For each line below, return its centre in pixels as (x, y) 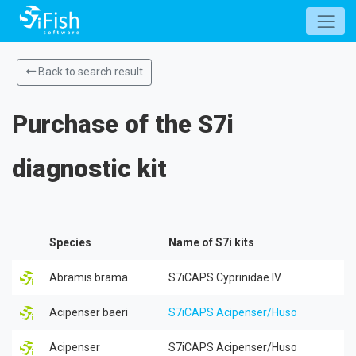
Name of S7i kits (211, 242)
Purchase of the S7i (123, 124)
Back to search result (89, 72)
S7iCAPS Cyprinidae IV (225, 277)
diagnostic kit (89, 168)
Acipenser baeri (89, 312)
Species (70, 242)
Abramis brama (89, 277)
